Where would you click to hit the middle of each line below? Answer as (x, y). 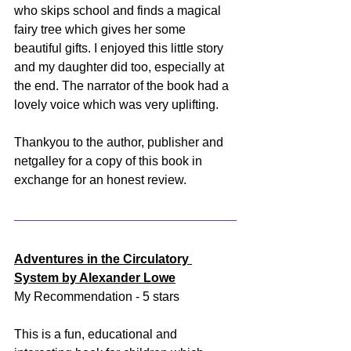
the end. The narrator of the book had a (123, 85)
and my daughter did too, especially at (121, 67)
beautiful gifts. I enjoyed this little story (120, 48)
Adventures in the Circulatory (103, 259)
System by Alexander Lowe (95, 277)
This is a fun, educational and (97, 334)
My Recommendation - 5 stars (97, 296)
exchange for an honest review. (100, 179)
